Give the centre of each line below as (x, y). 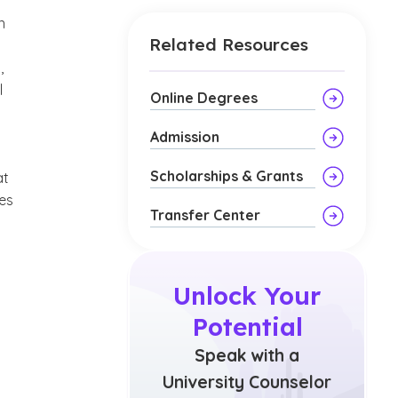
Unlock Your (247, 295)
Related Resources (229, 44)
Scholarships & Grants (227, 176)
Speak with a (247, 355)
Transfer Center (205, 215)
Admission (185, 137)
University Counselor (247, 382)
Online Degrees (204, 98)
